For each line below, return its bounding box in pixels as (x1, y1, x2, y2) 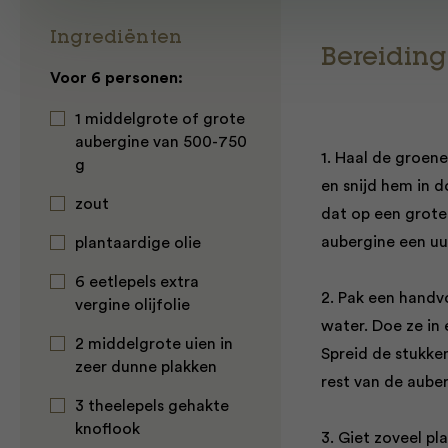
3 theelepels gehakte (75, 398, 229, 414)
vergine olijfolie (75, 297, 190, 313)
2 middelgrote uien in (75, 336, 233, 352)
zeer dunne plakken (75, 359, 217, 375)
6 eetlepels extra (75, 274, 199, 290)
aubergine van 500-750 (75, 134, 247, 150)
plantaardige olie (75, 235, 201, 251)
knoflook (75, 421, 140, 437)
